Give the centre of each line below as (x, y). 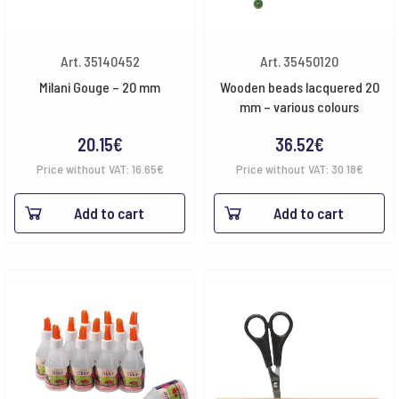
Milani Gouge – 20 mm (100, 87)
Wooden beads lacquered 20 (299, 87)
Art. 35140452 (100, 61)
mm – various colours (299, 106)
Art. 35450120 (299, 61)
